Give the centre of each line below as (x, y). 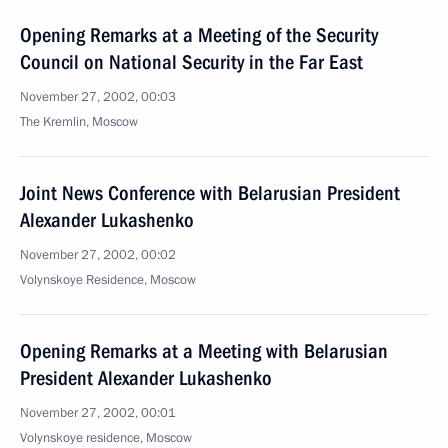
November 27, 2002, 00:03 (98, 97)
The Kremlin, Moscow (79, 122)
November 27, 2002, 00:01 (98, 413)
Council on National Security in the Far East (191, 62)
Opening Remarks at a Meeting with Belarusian (204, 351)
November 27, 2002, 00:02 (98, 255)
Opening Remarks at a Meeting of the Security (199, 35)
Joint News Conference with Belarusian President (210, 193)
